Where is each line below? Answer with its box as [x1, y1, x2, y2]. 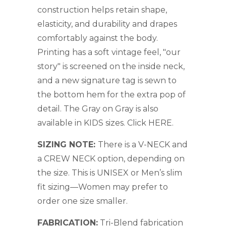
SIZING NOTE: [37, 139, 98, 149]
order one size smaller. [37, 196, 128, 206]
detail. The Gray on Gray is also [37, 103, 158, 114]
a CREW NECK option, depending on [37, 153, 185, 163]
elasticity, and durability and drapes [37, 19, 177, 29]
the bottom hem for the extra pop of [37, 89, 186, 99]
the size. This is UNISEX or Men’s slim [37, 167, 182, 178]
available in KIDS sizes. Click [37, 118, 148, 128]
